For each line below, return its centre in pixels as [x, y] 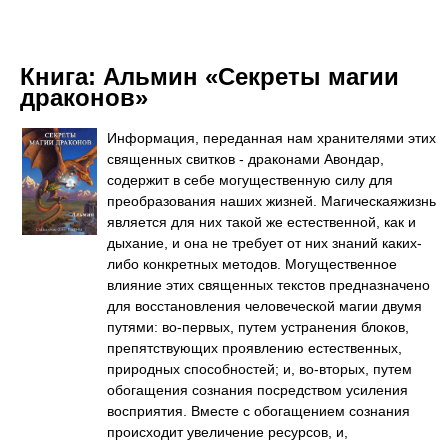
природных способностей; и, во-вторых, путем [259, 369]
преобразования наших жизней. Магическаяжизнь [271, 201]
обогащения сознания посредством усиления [257, 390]
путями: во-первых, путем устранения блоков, [258, 327]
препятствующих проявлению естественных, [254, 348]
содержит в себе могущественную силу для [250, 180]
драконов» [84, 97]
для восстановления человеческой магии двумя [264, 306]
